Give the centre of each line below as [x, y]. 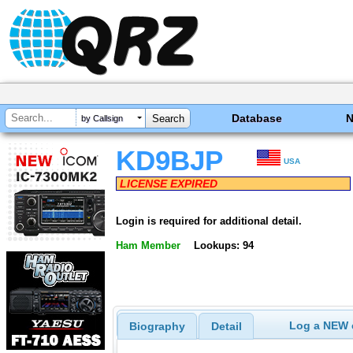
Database [257, 118]
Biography [157, 327]
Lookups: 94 [223, 245]
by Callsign [102, 119]
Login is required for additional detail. [209, 221]
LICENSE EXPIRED [169, 184]
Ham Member [148, 245]
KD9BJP [169, 161]
